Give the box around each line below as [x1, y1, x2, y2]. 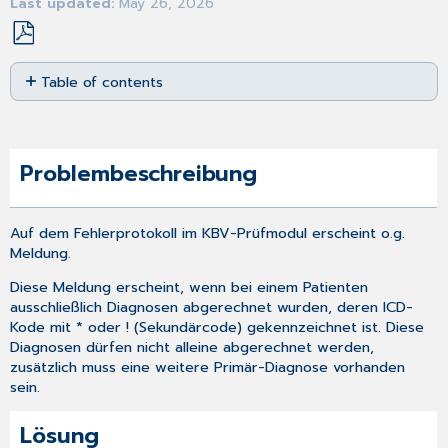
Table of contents [41, 70, 164, 93]
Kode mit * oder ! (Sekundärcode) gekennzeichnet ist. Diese [10, 316, 425, 339]
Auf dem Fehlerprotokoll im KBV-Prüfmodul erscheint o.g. [10, 221, 406, 244]
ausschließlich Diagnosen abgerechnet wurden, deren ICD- [10, 296, 414, 319]
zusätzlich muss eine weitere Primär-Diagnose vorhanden [10, 356, 406, 379]
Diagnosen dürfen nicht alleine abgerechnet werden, [10, 336, 375, 359]
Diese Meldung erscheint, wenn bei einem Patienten [10, 276, 369, 299]
